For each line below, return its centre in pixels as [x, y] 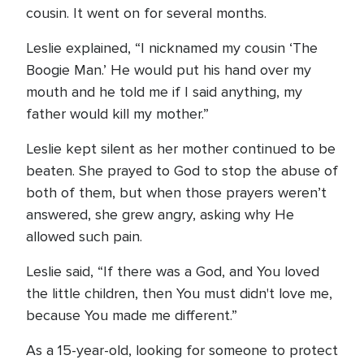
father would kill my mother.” [117, 114]
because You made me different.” [132, 315]
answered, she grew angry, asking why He [160, 214]
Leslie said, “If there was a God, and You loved [173, 271]
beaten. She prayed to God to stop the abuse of [182, 171]
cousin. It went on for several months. [146, 13]
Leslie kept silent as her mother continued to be [181, 149]
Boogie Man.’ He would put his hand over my [169, 70]
